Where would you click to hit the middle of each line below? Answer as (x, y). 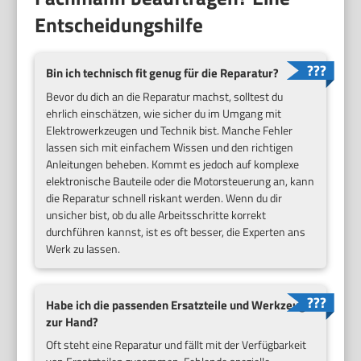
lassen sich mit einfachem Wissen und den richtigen (170, 147)
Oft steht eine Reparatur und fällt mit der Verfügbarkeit (176, 345)
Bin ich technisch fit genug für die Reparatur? (163, 73)
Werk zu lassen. (83, 248)
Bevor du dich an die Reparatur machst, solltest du (165, 96)
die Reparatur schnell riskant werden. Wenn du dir (164, 197)
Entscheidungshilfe (119, 25)
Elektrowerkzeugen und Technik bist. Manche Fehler (170, 130)
